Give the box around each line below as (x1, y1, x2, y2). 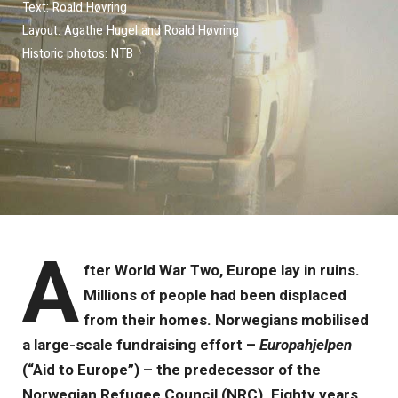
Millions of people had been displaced (83, 286, 346, 304)
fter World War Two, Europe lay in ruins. (83, 261, 360, 279)
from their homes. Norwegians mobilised (83, 311, 369, 329)
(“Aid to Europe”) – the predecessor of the (22, 361, 321, 378)
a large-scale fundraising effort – (22, 336, 259, 354)
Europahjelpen (259, 336, 352, 354)
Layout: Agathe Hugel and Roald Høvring (22, 21, 239, 38)
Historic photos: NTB (22, 44, 133, 61)
